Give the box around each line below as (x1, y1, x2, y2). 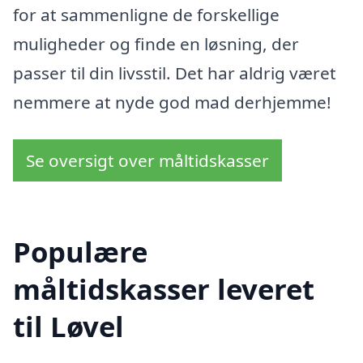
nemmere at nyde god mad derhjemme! (13, 90, 331, 113)
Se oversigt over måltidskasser (26, 148, 269, 172)
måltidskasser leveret (13, 270, 314, 309)
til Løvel (13, 307, 124, 346)
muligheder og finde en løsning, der (13, 32, 299, 55)
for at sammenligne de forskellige (13, 2, 280, 26)
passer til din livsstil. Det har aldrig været (13, 61, 336, 84)
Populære (13, 233, 147, 271)
